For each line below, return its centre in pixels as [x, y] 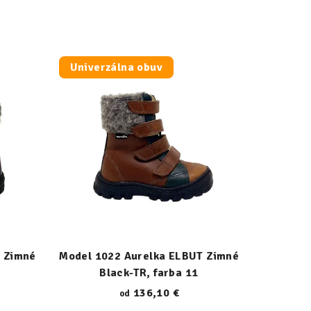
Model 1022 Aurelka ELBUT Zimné [149, 256]
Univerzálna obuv [116, 67]
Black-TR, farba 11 [149, 273]
